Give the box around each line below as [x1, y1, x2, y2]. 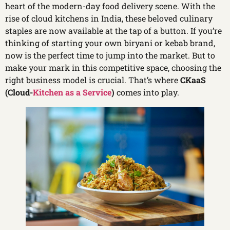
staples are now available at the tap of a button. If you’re [5, 25, 222, 36]
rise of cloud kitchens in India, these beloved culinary [5, 13, 213, 24]
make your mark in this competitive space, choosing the [5, 62, 221, 73]
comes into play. [114, 87, 179, 98]
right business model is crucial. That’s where [5, 74, 180, 86]
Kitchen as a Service [33, 87, 111, 98]
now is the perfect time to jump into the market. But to [5, 50, 215, 61]
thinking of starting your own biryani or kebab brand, [5, 37, 215, 49]
